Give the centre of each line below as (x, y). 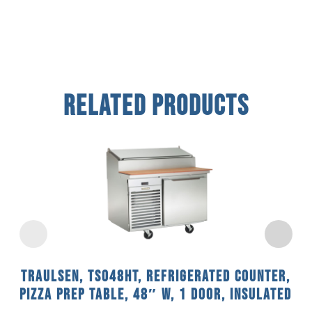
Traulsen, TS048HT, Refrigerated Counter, (156, 276)
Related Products (156, 106)
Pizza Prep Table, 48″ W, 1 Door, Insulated (156, 295)
